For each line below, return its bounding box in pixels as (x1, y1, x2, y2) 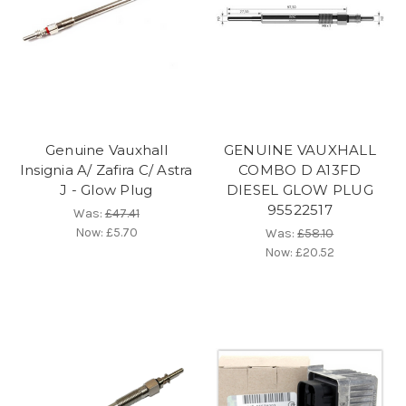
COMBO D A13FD (238, 161, 362, 179)
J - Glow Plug (60, 181, 153, 199)
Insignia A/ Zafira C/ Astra (19, 161, 193, 179)
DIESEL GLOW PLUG (226, 181, 373, 199)
